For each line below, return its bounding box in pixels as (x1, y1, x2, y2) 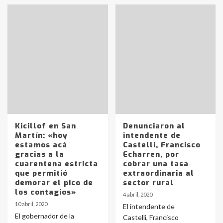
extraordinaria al (122, 168, 194, 178)
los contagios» (15, 187, 76, 197)
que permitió (15, 168, 68, 178)
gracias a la (15, 149, 64, 159)
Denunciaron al (122, 121, 185, 131)
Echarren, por (122, 149, 179, 159)
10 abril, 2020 (15, 201, 47, 207)
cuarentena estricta (15, 159, 98, 169)
